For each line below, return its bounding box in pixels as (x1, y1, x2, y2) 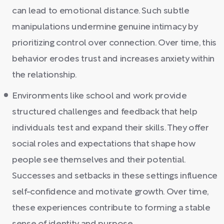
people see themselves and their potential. (12, 156, 185, 164)
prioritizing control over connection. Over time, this (12, 39, 216, 47)
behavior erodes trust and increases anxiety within (12, 55, 215, 63)
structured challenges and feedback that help (12, 108, 197, 116)
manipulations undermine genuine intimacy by (12, 23, 198, 31)
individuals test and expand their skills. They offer (12, 124, 209, 132)
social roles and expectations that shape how (12, 140, 195, 148)
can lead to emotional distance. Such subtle (12, 7, 189, 15)
